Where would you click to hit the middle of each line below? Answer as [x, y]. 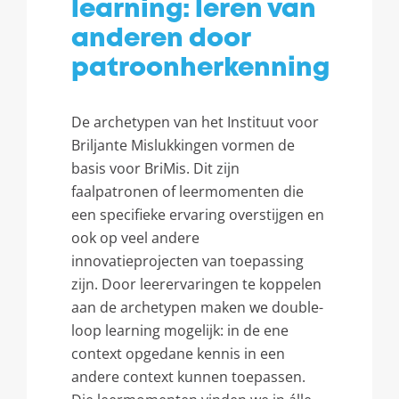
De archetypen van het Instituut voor [195, 122]
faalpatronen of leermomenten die [187, 191]
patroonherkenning [200, 69]
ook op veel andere [135, 238]
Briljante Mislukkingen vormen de [183, 145]
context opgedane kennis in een [178, 354]
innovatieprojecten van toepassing [187, 261]
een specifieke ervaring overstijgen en [198, 215]
